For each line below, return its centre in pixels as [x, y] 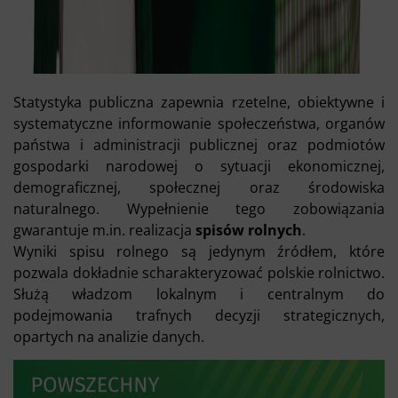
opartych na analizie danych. [109, 336]
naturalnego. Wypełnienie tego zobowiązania [199, 208]
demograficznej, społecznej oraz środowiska [199, 187]
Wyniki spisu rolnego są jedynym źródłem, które [199, 251]
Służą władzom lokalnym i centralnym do [199, 294]
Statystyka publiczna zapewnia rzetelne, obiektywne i [199, 102]
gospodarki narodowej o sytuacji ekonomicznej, [199, 166]
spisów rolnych [249, 230]
